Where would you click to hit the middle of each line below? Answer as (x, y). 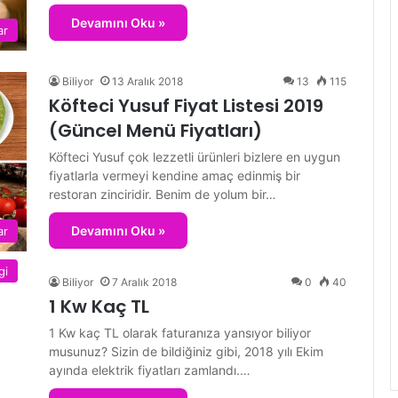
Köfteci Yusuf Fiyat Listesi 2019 (186, 105)
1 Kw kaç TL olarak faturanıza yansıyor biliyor (180, 333)
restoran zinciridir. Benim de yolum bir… (163, 194)
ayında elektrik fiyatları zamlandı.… (150, 370)
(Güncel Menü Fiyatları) (155, 130)
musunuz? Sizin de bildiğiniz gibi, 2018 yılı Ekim (186, 352)
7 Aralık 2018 (144, 283)
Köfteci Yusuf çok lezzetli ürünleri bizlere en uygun (195, 156)
